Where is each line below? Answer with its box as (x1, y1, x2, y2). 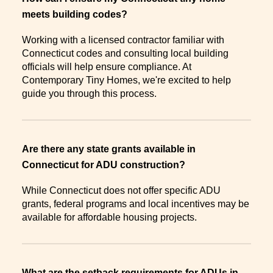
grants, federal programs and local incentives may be (22, 198, 249, 209)
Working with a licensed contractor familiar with (22, 34, 224, 45)
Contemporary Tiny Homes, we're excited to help (22, 74, 231, 85)
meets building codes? (22, 9, 132, 20)
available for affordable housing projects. (22, 211, 197, 222)
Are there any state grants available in (22, 143, 196, 154)
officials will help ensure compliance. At (22, 61, 191, 72)
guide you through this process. (22, 88, 157, 99)
